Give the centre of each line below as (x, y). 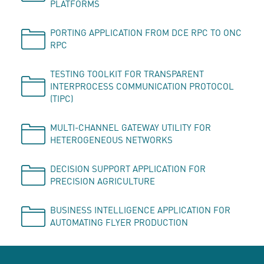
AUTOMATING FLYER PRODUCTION (119, 222)
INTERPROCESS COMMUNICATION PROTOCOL (142, 86)
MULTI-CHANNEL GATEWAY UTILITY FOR (131, 127)
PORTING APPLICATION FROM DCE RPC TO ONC (146, 32)
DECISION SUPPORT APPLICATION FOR (128, 169)
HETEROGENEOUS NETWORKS (111, 140)
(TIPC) (62, 98)
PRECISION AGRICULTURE (103, 181)
